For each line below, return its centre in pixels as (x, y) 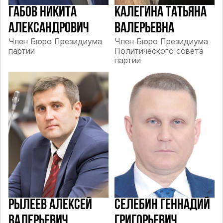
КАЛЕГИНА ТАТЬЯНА (160, 12)
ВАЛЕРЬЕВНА (144, 28)
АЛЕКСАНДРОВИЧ (49, 28)
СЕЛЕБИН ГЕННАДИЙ (162, 206)
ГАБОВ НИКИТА (43, 12)
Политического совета (159, 51)
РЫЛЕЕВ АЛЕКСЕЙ (51, 206)
